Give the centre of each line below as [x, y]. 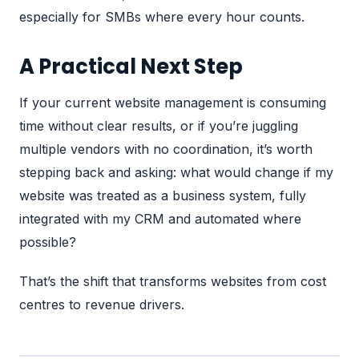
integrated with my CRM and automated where [160, 219]
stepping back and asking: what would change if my [176, 173]
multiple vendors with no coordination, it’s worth [166, 149]
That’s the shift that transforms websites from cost [173, 281]
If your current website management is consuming [173, 103]
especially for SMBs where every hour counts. [162, 17]
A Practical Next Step [131, 67]
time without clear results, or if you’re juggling [159, 126]
